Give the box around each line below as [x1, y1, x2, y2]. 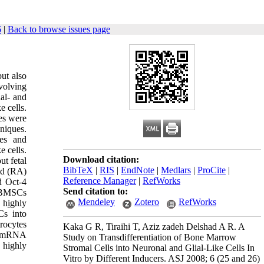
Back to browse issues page [7, 24, 110, 34]
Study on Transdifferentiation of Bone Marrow [63, 232, 236, 242]
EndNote [121, 165, 154, 175]
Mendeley [78, 197, 115, 207]
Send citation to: [63, 186, 128, 196]
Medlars [161, 165, 191, 175]
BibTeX [63, 165, 93, 175]
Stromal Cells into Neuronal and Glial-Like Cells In [63, 243, 255, 253]
